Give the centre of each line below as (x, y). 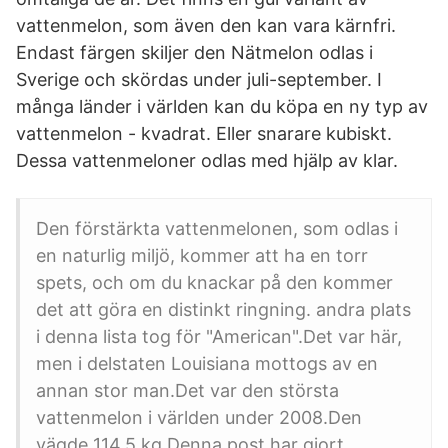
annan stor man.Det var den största (187, 390)
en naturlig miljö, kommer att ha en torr (202, 255)
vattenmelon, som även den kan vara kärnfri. (206, 25)
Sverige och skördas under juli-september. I (199, 79)
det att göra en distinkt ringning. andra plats (223, 309)
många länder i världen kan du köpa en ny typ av (222, 106)
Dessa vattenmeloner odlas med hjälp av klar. (207, 160)
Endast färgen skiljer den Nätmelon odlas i (194, 52)
